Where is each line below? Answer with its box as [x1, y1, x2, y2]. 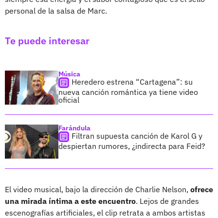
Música [58, 69, 80, 78]
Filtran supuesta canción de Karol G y [72, 130, 202, 141]
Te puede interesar [5, 34, 90, 47]
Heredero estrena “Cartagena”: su [72, 76, 193, 87]
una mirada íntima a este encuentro [5, 196, 136, 206]
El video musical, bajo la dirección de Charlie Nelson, [5, 184, 190, 194]
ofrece [190, 184, 213, 194]
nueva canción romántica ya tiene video [58, 87, 198, 97]
